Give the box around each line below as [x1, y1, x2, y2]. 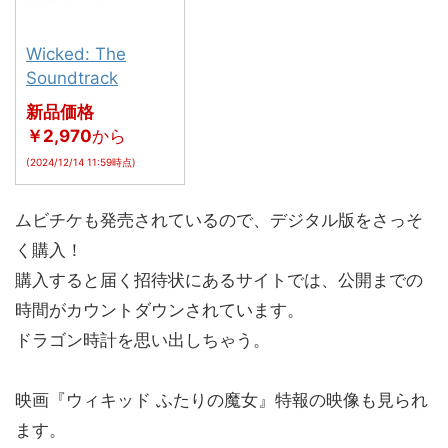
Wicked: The [26, 43, 126, 64]
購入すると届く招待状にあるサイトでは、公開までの [15, 269, 423, 290]
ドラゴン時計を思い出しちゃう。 [15, 329, 270, 350]
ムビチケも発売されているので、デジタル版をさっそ [15, 209, 423, 230]
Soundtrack [26, 67, 118, 88]
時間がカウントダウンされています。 [15, 299, 304, 320]
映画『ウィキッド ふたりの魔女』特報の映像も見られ [15, 389, 428, 410]
